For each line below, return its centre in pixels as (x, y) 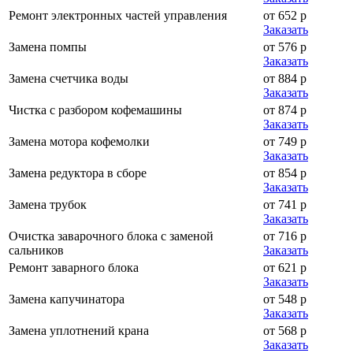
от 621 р (285, 267)
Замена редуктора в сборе (78, 173)
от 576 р (285, 46)
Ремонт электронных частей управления (118, 15)
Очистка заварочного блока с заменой (111, 236)
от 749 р (285, 141)
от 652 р (285, 15)
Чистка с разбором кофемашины (95, 110)
